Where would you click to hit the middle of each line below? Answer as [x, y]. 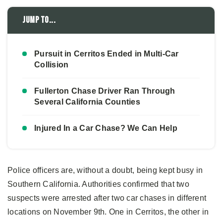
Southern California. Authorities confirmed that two [98, 184]
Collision [52, 64]
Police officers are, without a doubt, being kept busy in [105, 170]
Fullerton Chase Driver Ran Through [105, 91]
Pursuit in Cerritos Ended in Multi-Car [107, 54]
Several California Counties [87, 102]
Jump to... [39, 20]
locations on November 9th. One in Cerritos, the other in [108, 212]
